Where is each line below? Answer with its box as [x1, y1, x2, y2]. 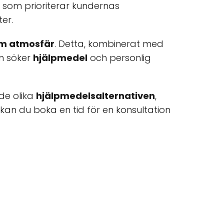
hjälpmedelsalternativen [36, 89, 155, 102]
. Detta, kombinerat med [54, 37, 163, 50]
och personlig [87, 51, 151, 64]
